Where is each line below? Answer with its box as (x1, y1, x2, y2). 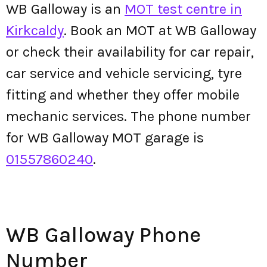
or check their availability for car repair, (6, 44, 254, 60)
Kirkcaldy (6, 22, 64, 39)
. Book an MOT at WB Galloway (64, 22, 256, 39)
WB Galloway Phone (6, 222, 201, 247)
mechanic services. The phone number (6, 108, 251, 125)
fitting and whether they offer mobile (6, 86, 240, 103)
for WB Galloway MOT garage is (6, 129, 204, 146)
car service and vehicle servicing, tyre (6, 65, 242, 82)
